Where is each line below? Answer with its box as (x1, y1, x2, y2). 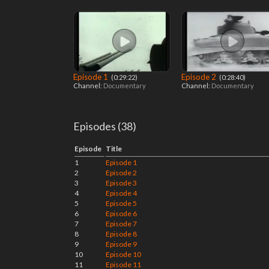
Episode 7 (106, 219, 137, 228)
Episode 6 (106, 209, 137, 218)
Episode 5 (106, 199, 137, 208)
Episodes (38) (73, 119, 136, 133)
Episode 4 (106, 189, 137, 198)
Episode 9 (106, 240, 137, 249)
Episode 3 (106, 178, 137, 187)
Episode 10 (106, 250, 141, 259)
